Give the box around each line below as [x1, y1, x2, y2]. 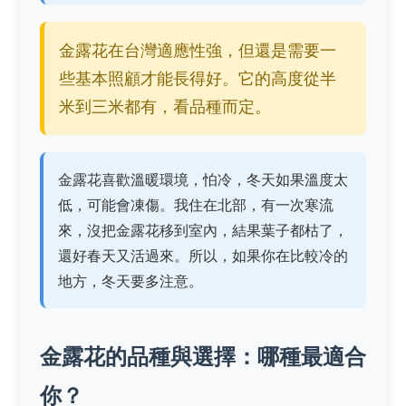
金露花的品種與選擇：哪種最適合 [40, 343, 366, 371]
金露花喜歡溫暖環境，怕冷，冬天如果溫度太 [58, 170, 348, 189]
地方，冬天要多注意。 [58, 272, 203, 291]
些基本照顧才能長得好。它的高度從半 [59, 69, 336, 89]
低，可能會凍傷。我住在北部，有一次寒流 [58, 196, 333, 215]
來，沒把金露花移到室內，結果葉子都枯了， [58, 221, 348, 240]
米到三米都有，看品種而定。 [59, 97, 271, 117]
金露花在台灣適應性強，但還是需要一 [59, 41, 336, 61]
